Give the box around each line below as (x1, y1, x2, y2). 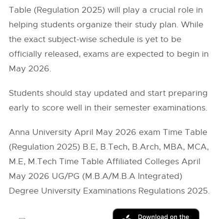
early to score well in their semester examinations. (9, 103, 208, 113)
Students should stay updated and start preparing (9, 88, 208, 98)
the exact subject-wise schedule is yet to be (9, 34, 182, 44)
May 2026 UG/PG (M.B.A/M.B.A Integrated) (9, 171, 183, 181)
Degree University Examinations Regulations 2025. (9, 186, 210, 196)
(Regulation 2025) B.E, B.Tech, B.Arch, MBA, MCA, (9, 142, 209, 152)
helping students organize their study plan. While (9, 20, 204, 30)
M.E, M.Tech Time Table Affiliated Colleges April (9, 156, 201, 167)
